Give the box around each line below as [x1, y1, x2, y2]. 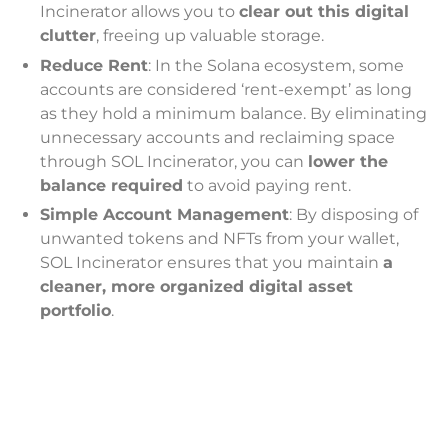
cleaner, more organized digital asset [40, 277, 353, 297]
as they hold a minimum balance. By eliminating [40, 103, 427, 123]
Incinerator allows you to [40, 2, 239, 22]
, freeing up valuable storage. [96, 26, 324, 46]
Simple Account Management [40, 205, 289, 225]
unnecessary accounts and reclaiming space [40, 127, 395, 147]
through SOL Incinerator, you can [40, 151, 308, 171]
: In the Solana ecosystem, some [148, 55, 404, 75]
